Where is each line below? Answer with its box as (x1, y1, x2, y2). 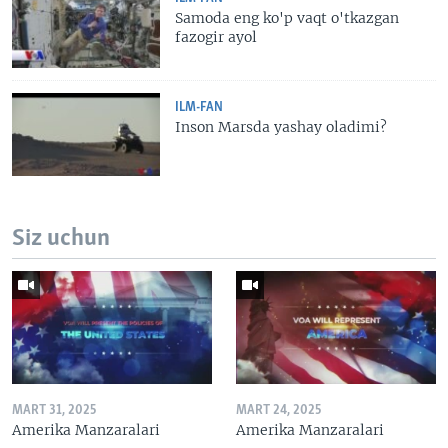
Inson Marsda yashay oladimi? (175, 117, 392, 136)
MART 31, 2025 (12, 403, 96, 417)
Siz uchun (12, 226, 110, 252)
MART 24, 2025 (236, 403, 321, 417)
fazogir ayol (175, 28, 258, 47)
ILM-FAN (175, 100, 224, 114)
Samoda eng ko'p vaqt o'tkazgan (175, 9, 400, 28)
